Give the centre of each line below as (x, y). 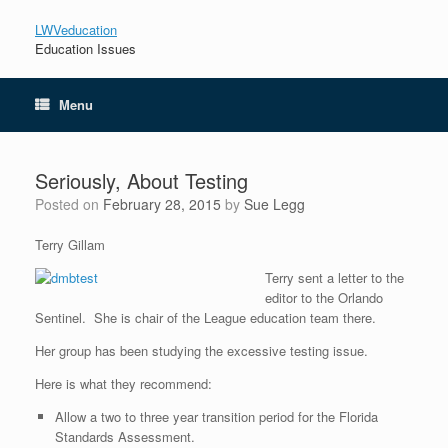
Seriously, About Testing (141, 180)
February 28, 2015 (162, 204)
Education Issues (85, 48)
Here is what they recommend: (123, 383)
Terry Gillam (70, 244)
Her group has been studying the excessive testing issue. (201, 350)
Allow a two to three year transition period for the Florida (216, 416)
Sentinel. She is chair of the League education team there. (205, 317)
